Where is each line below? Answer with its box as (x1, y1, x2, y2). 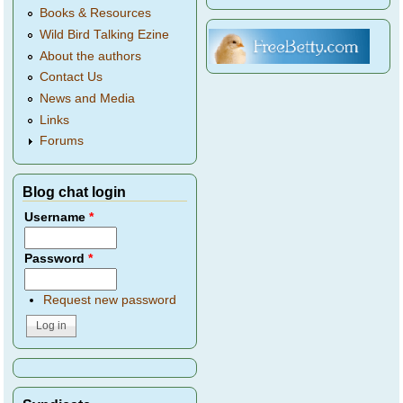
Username (24, 210, 90, 225)
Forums (40, 134, 85, 148)
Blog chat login (22, 184, 127, 201)
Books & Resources (40, 6, 152, 21)
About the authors (40, 49, 142, 63)
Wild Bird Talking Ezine (40, 27, 170, 41)
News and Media (40, 92, 136, 106)
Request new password (42, 293, 176, 308)
